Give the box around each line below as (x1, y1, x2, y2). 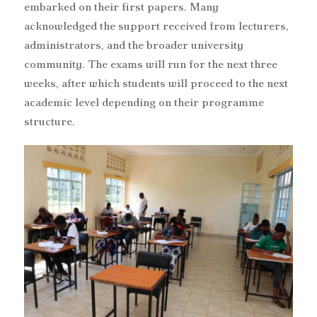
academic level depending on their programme (24, 95, 264, 110)
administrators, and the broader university (24, 38, 243, 53)
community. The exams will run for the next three (24, 57, 277, 72)
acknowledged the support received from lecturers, (24, 18, 289, 34)
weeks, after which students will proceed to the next (24, 76, 288, 91)
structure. (24, 114, 75, 129)
